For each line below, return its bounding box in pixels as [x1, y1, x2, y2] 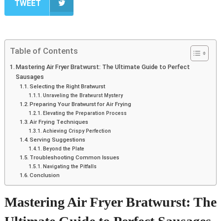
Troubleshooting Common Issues [30, 154, 120, 161]
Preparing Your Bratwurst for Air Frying [30, 101, 132, 108]
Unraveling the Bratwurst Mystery [42, 93, 123, 99]
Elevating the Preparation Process [42, 110, 127, 116]
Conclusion [30, 172, 60, 179]
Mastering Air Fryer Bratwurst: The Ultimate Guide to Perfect [16, 63, 190, 71]
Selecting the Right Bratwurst [30, 83, 106, 90]
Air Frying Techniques [30, 118, 89, 126]
